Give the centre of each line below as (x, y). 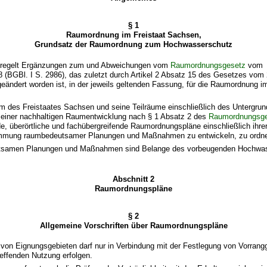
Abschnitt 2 (133, 179)
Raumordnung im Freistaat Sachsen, (133, 35)
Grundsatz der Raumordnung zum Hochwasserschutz (133, 45)
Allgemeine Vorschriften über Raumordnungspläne (133, 225)
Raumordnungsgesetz (208, 65)
